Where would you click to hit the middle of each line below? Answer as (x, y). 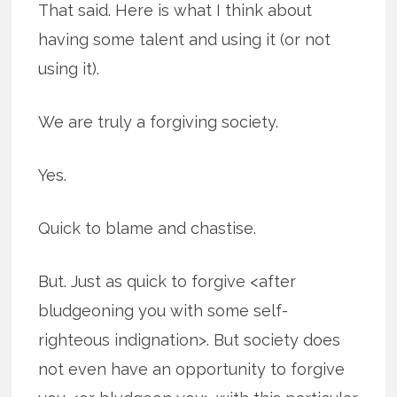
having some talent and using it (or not (185, 40)
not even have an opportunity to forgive (192, 370)
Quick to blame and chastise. (148, 229)
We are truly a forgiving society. (159, 122)
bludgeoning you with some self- (163, 311)
